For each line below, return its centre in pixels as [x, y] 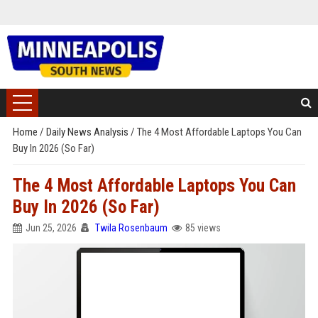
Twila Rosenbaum [131, 228]
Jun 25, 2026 [51, 228]
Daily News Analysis [88, 132]
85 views [203, 228]
